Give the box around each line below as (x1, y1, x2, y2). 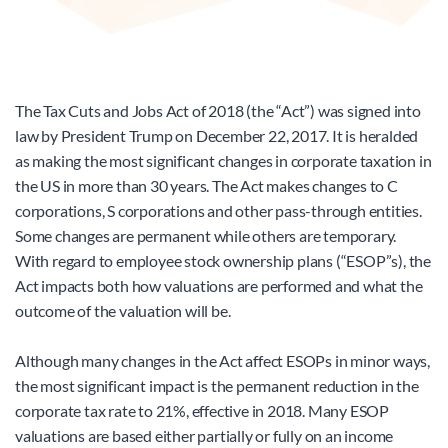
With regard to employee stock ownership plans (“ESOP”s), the (15, 251, 431, 271)
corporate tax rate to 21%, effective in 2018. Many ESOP (15, 401, 389, 421)
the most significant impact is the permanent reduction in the (15, 376, 419, 396)
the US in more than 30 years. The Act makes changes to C (15, 176, 398, 196)
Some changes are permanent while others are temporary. (15, 226, 397, 246)
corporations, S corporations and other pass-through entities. (15, 201, 422, 221)
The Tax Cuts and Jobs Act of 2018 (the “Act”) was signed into (15, 101, 421, 121)
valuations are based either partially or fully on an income (15, 426, 394, 446)
